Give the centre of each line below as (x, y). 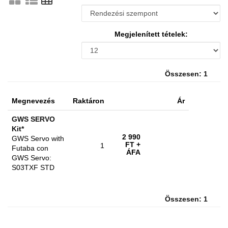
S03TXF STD (33, 167)
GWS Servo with (38, 138)
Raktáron (89, 101)
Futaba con (30, 148)
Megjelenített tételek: (151, 34)
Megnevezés (33, 101)
